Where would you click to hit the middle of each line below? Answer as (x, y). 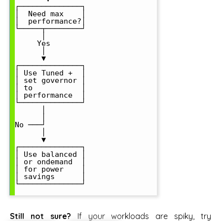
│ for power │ (50, 169)
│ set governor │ (50, 80)
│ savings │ (50, 176)
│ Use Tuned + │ (50, 73)
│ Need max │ (50, 14)
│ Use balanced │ (50, 154)
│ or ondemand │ (50, 162)
